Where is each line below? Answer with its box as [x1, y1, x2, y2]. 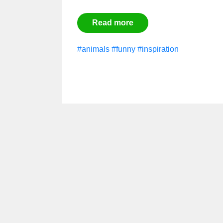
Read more [92, 18, 133, 27]
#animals [77, 45, 110, 54]
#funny [111, 45, 135, 54]
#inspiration [137, 45, 179, 54]
